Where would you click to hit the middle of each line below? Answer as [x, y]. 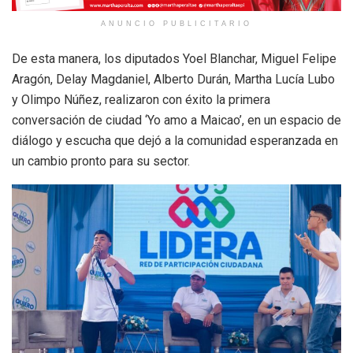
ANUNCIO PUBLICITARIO [176, 24]
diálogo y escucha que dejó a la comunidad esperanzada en [175, 141]
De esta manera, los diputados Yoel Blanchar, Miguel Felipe [174, 59]
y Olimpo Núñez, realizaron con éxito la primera [141, 100]
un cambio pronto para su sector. [101, 162]
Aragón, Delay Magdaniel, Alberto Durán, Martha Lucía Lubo [173, 80]
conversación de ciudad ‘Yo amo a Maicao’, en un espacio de [176, 121]
